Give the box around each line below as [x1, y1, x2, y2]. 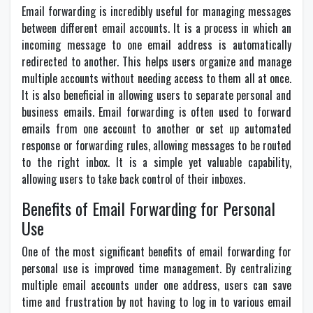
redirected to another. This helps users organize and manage [22, 53, 291, 70]
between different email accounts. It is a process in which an [22, 20, 291, 36]
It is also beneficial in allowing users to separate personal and [22, 87, 291, 103]
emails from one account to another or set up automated [22, 120, 291, 137]
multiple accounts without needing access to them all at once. [22, 70, 291, 87]
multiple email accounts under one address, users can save [22, 277, 291, 293]
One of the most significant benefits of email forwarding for [22, 243, 291, 260]
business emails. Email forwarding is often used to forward [22, 103, 291, 120]
